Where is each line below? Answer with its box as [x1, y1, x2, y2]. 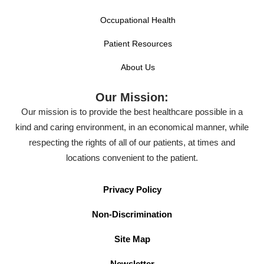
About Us [121, 62, 155, 72]
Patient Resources [104, 38, 172, 48]
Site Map [114, 233, 150, 244]
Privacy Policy [103, 184, 161, 194]
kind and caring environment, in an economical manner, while [15, 121, 249, 132]
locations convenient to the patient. [66, 152, 198, 163]
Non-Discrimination [92, 209, 172, 219]
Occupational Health [100, 15, 176, 25]
